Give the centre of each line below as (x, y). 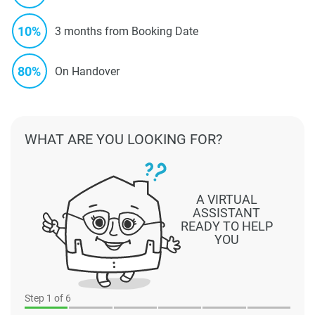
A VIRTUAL (226, 199)
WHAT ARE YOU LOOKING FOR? (123, 140)
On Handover (87, 71)
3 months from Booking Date (127, 31)
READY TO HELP (226, 226)
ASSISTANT (227, 212)
